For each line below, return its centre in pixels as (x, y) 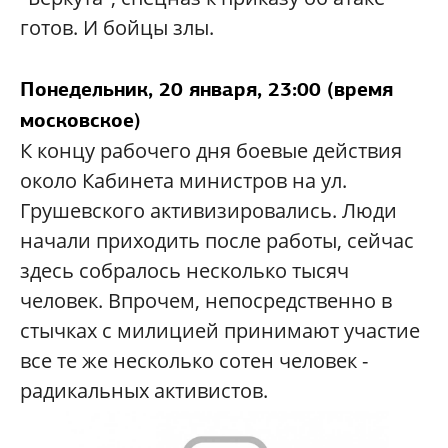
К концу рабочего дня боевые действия (211, 151)
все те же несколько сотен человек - (194, 361)
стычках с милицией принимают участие (220, 331)
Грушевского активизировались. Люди (208, 211)
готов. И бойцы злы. (119, 28)
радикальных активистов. (144, 391)
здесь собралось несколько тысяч (184, 271)
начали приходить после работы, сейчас (217, 241)
